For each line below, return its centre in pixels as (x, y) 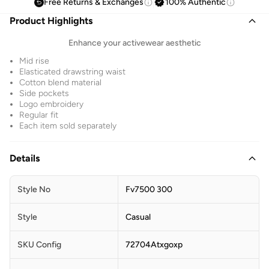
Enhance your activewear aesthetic (134, 43)
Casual (138, 217)
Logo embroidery (51, 104)
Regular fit (39, 115)
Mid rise (34, 61)
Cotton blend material (60, 82)
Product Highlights (51, 20)
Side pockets (44, 93)
